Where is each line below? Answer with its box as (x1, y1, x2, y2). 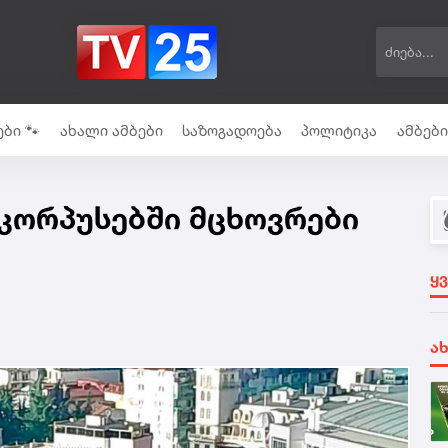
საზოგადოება (181, 120, 282, 140)
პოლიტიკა (301, 120, 378, 140)
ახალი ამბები (59, 120, 163, 140)
